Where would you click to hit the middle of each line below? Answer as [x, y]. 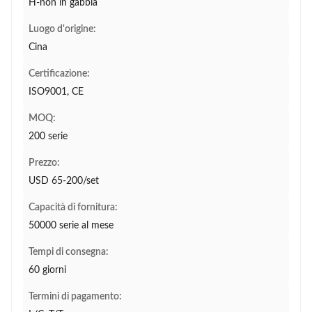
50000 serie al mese [71, 226]
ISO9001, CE [56, 92]
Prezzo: [44, 163]
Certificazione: [59, 74]
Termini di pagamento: [75, 297]
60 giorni [47, 270]
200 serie [48, 136]
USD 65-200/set [64, 181]
